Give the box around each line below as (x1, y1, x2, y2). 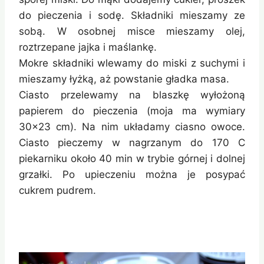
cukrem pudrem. (19, 184, 96, 197)
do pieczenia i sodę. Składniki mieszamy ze (19, 9, 245, 22)
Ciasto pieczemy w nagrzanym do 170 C (19, 137, 245, 149)
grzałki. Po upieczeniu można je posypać (19, 169, 245, 181)
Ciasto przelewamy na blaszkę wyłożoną (19, 89, 245, 101)
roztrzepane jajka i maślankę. (19, 41, 157, 54)
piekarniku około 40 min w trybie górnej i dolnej (19, 153, 245, 165)
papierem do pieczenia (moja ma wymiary (19, 105, 245, 117)
